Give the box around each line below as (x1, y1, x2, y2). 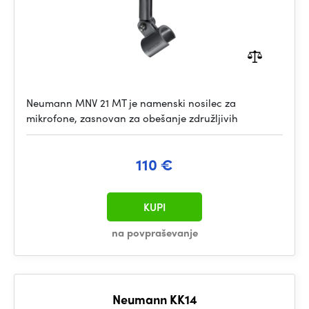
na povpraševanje (111, 225, 198, 240)
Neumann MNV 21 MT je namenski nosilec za (26, 95, 236, 110)
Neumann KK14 (112, 290, 197, 308)
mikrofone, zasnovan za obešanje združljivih (26, 110, 238, 126)
